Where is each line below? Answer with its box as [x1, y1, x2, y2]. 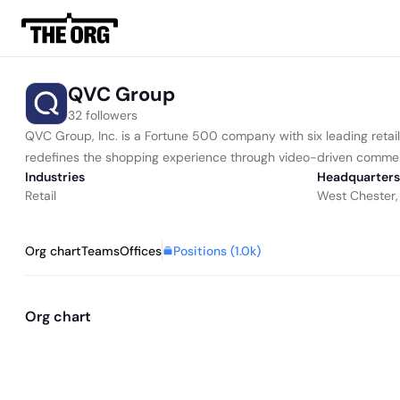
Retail [25, 187, 56, 204]
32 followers [68, 106, 137, 123]
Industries [25, 169, 85, 185]
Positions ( [173, 242, 235, 259]
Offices [120, 243, 162, 259]
